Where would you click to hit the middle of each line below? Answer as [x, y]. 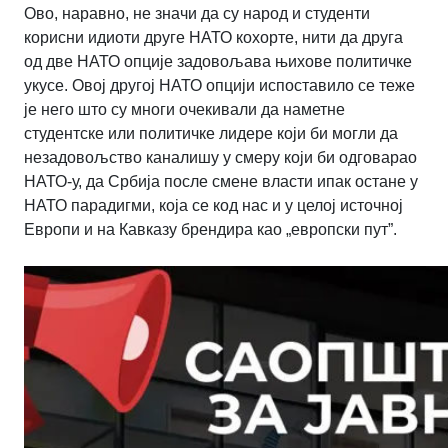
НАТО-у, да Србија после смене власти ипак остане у [221, 182]
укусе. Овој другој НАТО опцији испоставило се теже [219, 86]
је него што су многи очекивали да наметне [184, 110]
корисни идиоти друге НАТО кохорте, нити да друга [213, 38]
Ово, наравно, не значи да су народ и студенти [197, 14]
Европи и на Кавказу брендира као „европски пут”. [210, 230]
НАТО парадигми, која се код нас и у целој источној [213, 206]
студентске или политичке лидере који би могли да [211, 134]
